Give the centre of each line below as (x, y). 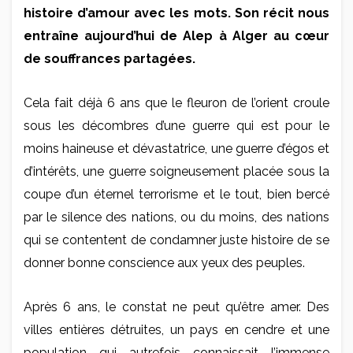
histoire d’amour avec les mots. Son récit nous (176, 13)
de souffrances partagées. (110, 58)
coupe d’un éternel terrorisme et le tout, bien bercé (176, 194)
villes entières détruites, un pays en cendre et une (176, 329)
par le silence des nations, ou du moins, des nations (176, 217)
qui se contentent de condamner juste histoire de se (176, 240)
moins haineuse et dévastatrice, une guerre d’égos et (176, 148)
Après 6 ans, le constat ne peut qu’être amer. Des (176, 307)
